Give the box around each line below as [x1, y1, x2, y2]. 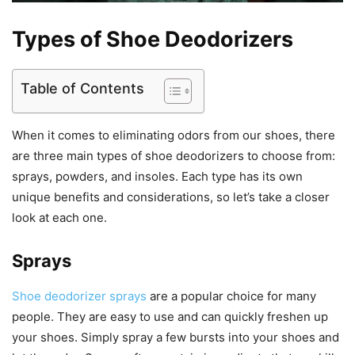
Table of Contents [21, 80, 144, 97]
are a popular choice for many [147, 288, 316, 304]
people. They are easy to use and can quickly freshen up [12, 309, 328, 325]
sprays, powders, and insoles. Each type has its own [12, 169, 303, 185]
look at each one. [12, 210, 107, 226]
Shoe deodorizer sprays [12, 288, 147, 304]
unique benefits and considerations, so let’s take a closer [12, 189, 330, 205]
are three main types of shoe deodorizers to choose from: [12, 148, 335, 164]
